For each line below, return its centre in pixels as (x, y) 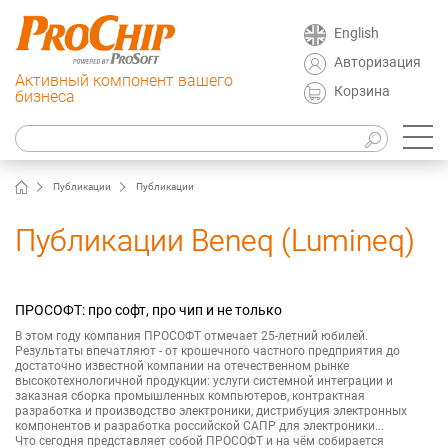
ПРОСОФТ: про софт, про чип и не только (148, 310)
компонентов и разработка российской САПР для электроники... (199, 426)
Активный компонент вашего (124, 81)
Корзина (362, 91)
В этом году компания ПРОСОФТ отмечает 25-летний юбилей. (191, 336)
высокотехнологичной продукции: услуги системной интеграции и (204, 381)
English (356, 33)
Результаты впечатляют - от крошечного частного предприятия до (207, 351)
